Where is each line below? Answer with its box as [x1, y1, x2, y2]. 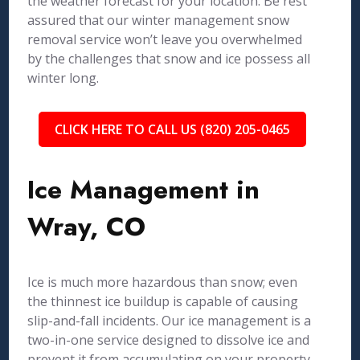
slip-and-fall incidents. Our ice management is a [27, 312, 312, 329]
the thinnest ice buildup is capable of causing [27, 292, 299, 310]
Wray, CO [27, 208, 146, 245]
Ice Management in [27, 171, 260, 208]
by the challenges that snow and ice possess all [27, 50, 311, 67]
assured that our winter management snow [27, 11, 290, 29]
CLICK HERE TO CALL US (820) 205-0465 [54, 121, 290, 138]
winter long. [27, 69, 100, 87]
